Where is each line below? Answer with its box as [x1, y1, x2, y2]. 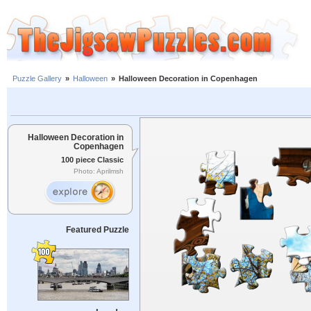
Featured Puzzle [65, 225, 129, 235]
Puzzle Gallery [12, 74, 62, 83]
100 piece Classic [61, 155, 124, 164]
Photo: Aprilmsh [74, 167, 124, 176]
